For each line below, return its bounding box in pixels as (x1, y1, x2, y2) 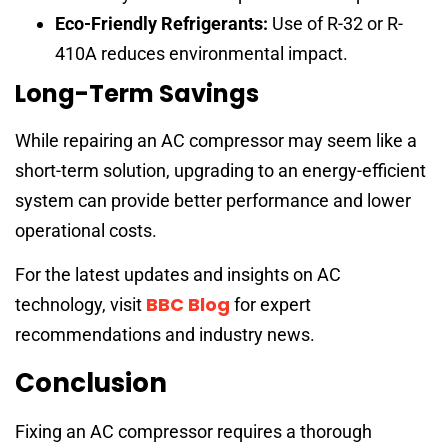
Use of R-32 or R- (268, 12, 403, 34)
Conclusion (15, 364, 167, 401)
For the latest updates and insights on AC (15, 264, 341, 286)
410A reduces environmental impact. (55, 42, 348, 64)
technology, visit (15, 294, 146, 316)
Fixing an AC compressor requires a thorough (15, 420, 372, 442)
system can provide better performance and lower (15, 189, 411, 211)
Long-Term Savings (15, 76, 259, 110)
